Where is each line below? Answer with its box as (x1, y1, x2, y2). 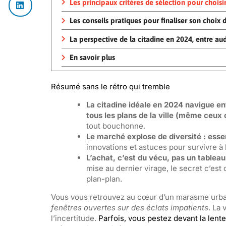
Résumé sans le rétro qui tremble (50, 81, 170, 91)
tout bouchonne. (86, 121, 145, 131)
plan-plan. (86, 174, 122, 184)
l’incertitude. (50, 213, 98, 223)
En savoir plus (69, 53, 115, 62)
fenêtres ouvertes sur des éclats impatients (50, 202, 208, 212)
